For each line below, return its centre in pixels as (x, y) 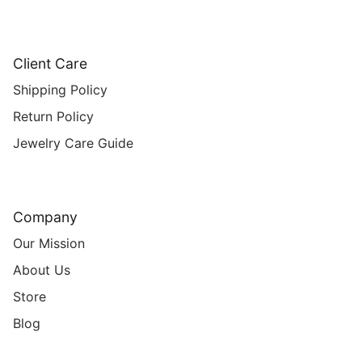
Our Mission (49, 243)
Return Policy (53, 116)
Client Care (50, 63)
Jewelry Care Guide (73, 143)
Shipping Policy (60, 89)
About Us (42, 269)
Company (45, 217)
